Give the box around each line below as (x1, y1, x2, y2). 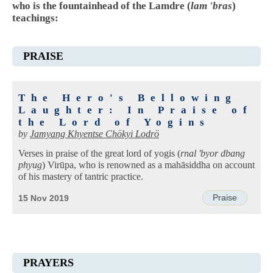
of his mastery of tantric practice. (18, 171, 143, 182)
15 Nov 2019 (18, 193, 69, 203)
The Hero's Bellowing (18, 92, 237, 104)
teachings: (12, 12, 58, 24)
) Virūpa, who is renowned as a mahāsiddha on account (42, 159, 255, 171)
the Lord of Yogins (18, 116, 210, 129)
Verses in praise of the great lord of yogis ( (18, 147, 180, 159)
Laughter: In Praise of (18, 104, 253, 116)
